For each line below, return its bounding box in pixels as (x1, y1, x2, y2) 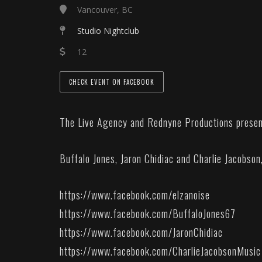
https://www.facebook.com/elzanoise (60, 187, 210, 203)
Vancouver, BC (77, 4, 133, 15)
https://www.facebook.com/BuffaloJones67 (60, 206, 236, 222)
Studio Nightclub (77, 25, 139, 36)
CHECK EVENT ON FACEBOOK (69, 77, 154, 87)
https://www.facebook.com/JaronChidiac (60, 225, 223, 240)
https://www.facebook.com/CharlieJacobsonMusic (60, 243, 261, 259)
